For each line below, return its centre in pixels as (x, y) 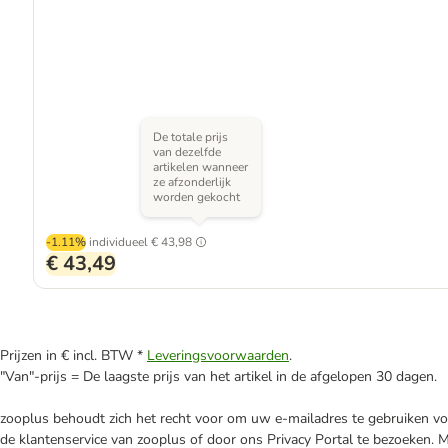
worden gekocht (196, 197)
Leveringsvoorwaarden (218, 355)
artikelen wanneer (200, 167)
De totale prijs (190, 137)
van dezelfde (186, 152)
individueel (118, 242)
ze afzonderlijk (191, 182)
